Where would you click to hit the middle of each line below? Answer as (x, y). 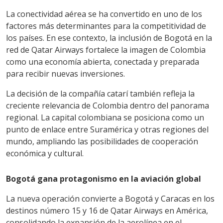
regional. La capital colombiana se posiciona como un (105, 117)
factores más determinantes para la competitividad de (106, 26)
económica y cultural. (45, 153)
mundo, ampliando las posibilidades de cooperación (102, 141)
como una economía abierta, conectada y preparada (103, 61)
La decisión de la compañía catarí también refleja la (100, 93)
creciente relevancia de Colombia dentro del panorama (108, 105)
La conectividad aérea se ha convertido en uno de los (104, 14)
